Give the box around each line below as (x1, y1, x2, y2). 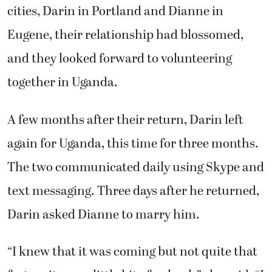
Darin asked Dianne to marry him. (7, 205, 200, 225)
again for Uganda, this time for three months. (7, 134, 259, 154)
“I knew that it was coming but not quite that (7, 242, 257, 262)
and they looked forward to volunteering (7, 49, 232, 69)
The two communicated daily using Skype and (7, 157, 264, 177)
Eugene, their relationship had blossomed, (7, 25, 243, 45)
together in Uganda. (7, 72, 118, 92)
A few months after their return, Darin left (7, 110, 243, 130)
